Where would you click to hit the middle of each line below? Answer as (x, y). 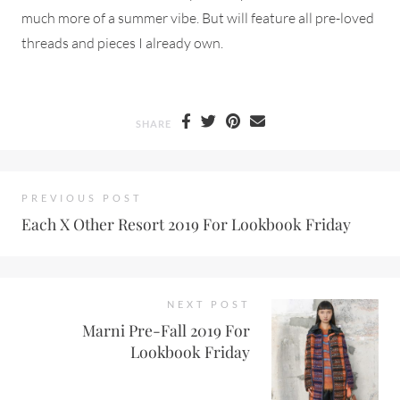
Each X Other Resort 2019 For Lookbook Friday (186, 223)
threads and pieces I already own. (122, 42)
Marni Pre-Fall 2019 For (166, 329)
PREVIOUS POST (82, 197)
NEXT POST (208, 304)
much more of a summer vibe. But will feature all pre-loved (198, 17)
